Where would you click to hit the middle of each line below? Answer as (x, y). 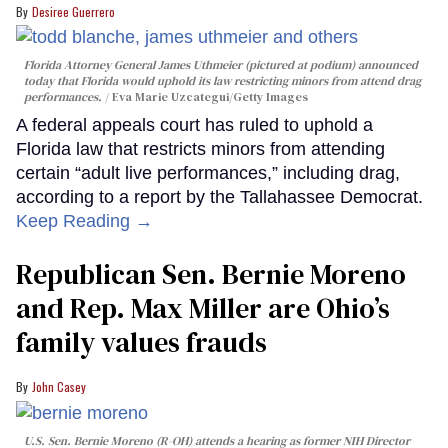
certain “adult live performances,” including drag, (208, 173)
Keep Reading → (84, 221)
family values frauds (141, 342)
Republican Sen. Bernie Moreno (211, 274)
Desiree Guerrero (73, 12)
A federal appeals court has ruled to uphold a (194, 125)
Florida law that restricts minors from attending (200, 149)
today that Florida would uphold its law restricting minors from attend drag (222, 81)
